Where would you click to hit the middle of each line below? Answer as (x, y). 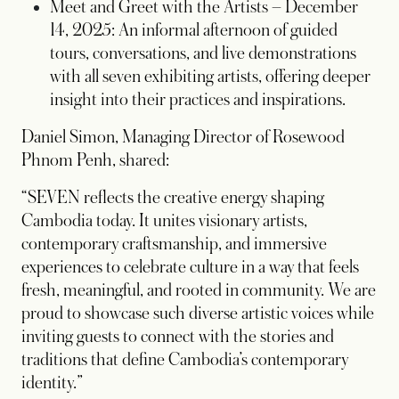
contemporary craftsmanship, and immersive (174, 244)
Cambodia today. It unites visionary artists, (164, 221)
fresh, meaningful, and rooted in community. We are (199, 291)
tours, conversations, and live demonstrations (203, 54)
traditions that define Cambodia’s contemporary (185, 360)
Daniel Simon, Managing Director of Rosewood (183, 138)
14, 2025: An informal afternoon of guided (194, 31)
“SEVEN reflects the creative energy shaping (173, 198)
